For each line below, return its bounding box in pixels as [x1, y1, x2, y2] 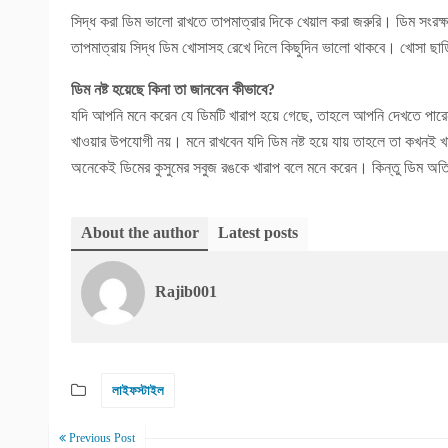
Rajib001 [155, 283, 217, 300]
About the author [81, 224, 199, 241]
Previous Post [66, 431, 135, 445]
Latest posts [218, 224, 298, 241]
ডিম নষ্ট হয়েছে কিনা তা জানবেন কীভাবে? [71, 81, 275, 98]
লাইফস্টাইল [112, 383, 164, 398]
